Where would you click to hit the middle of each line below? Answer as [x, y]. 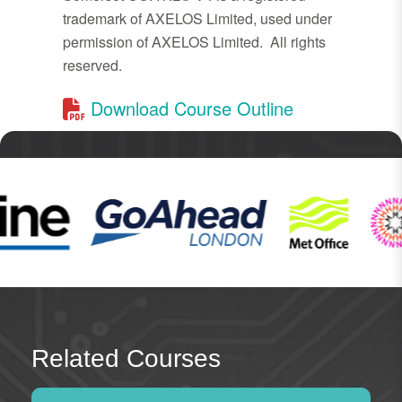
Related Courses [126, 359]
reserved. [92, 66]
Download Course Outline [189, 109]
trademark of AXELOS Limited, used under [197, 19]
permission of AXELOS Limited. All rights [194, 42]
